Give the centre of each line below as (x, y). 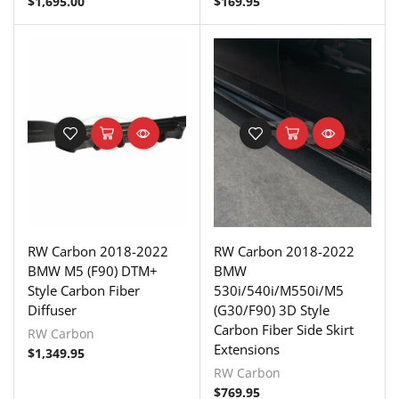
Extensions (246, 350)
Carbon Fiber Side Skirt (283, 330)
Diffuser (52, 310)
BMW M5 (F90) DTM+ (93, 271)
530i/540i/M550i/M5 (278, 291)
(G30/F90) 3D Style (271, 310)
